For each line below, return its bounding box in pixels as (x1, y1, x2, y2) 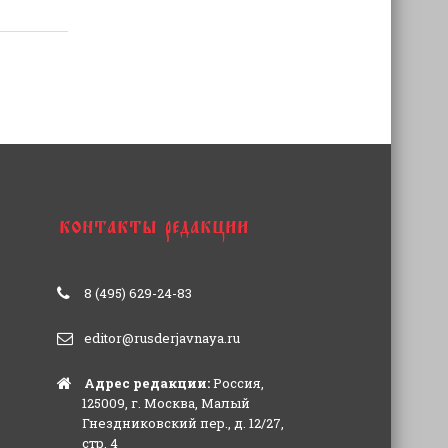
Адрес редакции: (83, 374, 210, 393)
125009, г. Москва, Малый (81, 394, 250, 413)
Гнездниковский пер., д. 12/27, (81, 414, 284, 433)
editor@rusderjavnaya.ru (83, 329, 240, 348)
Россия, (209, 374, 264, 393)
